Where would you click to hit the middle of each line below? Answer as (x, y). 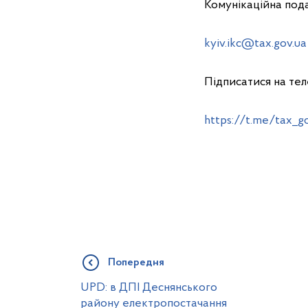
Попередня (136, 262)
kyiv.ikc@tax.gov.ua (255, 43)
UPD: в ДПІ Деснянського (149, 287)
